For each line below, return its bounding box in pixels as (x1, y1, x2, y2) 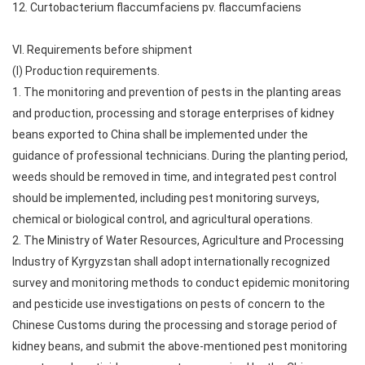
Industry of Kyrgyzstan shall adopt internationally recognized (12, 255, 330, 268)
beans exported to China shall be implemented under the (12, 128, 308, 141)
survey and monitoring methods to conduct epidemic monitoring (12, 276, 350, 289)
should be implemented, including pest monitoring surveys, (12, 191, 319, 204)
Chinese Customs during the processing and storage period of (12, 319, 337, 332)
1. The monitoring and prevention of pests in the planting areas (12, 86, 341, 99)
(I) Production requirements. (12, 64, 160, 77)
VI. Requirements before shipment (12, 43, 192, 56)
